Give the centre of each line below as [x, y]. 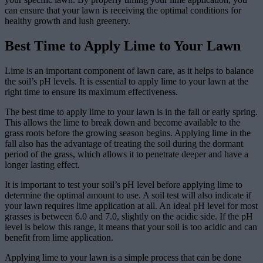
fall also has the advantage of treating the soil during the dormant [124, 143]
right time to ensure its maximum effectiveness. [91, 92]
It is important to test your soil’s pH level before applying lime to [124, 184]
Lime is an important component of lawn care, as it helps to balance [129, 70]
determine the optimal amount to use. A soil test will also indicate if [128, 195]
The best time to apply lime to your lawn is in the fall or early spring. [131, 112]
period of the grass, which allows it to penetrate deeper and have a [127, 154]
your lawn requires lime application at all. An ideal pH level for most [131, 205]
